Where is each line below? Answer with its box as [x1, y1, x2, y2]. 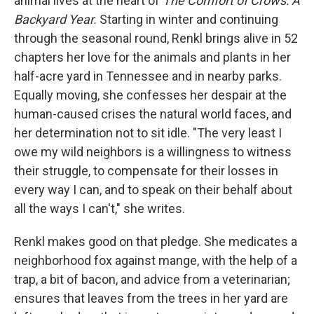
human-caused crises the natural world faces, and [14, 106, 292, 121]
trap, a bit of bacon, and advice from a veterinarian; [14, 271, 290, 287]
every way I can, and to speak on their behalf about [14, 182, 292, 197]
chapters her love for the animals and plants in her [14, 49, 291, 64]
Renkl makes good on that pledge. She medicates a [14, 233, 297, 249]
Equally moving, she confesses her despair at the [14, 87, 287, 102]
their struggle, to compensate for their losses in [14, 163, 278, 178]
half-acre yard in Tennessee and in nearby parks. [14, 68, 282, 83]
